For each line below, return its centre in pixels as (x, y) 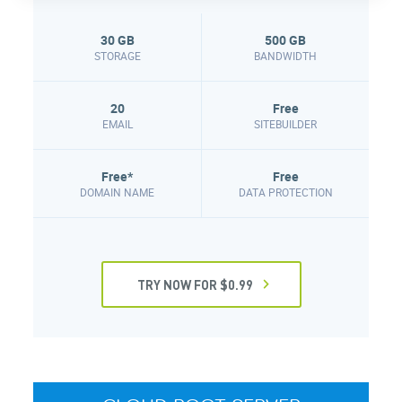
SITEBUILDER (285, 123)
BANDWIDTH (285, 55)
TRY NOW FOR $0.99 (195, 284)
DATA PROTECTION (285, 192)
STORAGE (117, 55)
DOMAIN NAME (117, 192)
